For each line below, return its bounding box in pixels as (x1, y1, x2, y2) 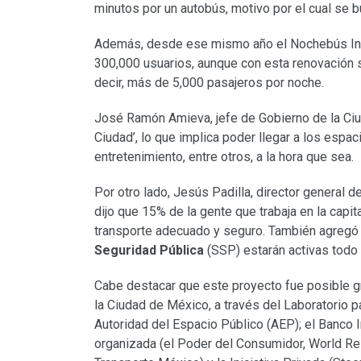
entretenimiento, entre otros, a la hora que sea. (94, 149, 354, 165)
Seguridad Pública (94, 243, 204, 259)
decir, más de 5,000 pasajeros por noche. (94, 75, 324, 91)
